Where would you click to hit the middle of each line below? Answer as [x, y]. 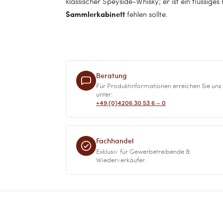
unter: [104, 94]
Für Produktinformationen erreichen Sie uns [159, 86]
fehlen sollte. [146, 14]
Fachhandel [115, 141]
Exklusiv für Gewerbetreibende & [143, 151]
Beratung [111, 75]
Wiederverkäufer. [121, 160]
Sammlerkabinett [95, 14]
